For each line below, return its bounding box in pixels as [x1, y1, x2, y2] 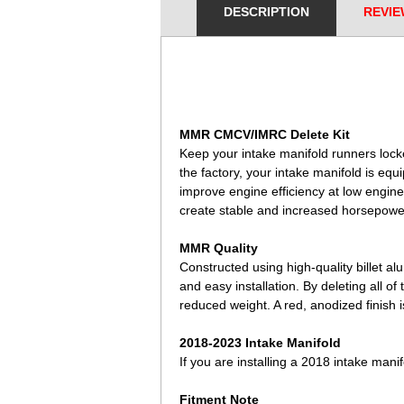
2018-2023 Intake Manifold [179, 335, 341, 350]
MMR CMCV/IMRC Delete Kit [179, 127, 350, 142]
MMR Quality [179, 241, 258, 255]
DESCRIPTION [224, 5, 309, 19]
